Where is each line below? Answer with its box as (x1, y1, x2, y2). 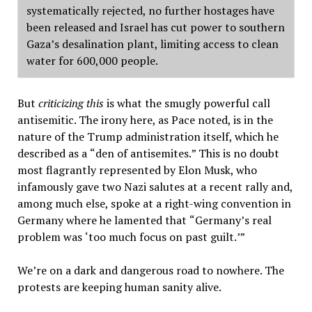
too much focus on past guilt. (88, 229, 237, 244)
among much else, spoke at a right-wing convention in (17, 196, 291, 211)
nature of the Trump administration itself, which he (17, 129, 279, 144)
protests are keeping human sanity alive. (17, 279, 221, 295)
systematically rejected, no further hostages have (26, 3, 274, 18)
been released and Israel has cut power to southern (26, 19, 285, 35)
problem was (17, 229, 85, 244)
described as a (17, 146, 90, 161)
